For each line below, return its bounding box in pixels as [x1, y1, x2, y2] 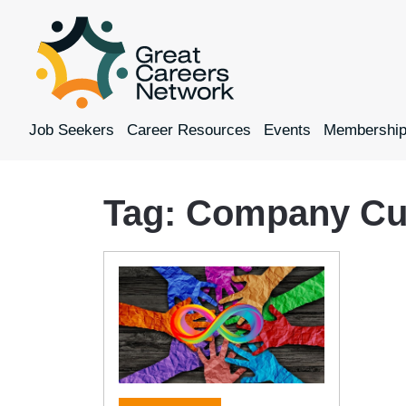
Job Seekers [29, 121, 114, 140]
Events [264, 121, 311, 140]
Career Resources [127, 121, 251, 140]
